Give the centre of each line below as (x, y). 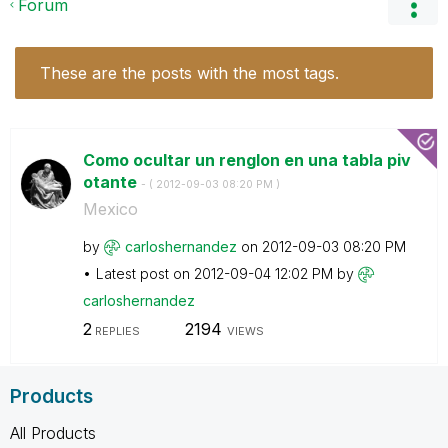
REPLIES (115, 331)
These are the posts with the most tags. (189, 72)
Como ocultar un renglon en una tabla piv (246, 159)
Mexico (110, 208)
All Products (53, 432)
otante (111, 181)
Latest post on (144, 273)
